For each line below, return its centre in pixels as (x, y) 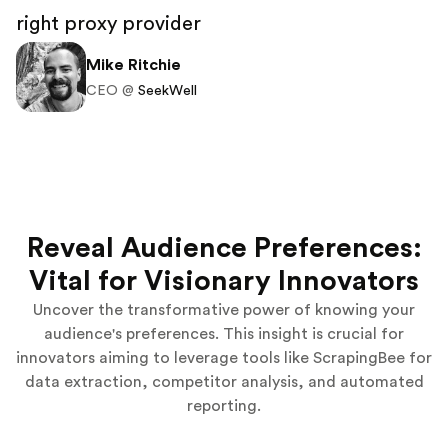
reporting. (224, 406)
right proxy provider (108, 24)
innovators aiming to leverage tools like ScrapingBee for (224, 358)
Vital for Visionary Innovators (224, 281)
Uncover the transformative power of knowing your (224, 310)
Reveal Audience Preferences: (224, 248)
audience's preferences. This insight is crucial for (224, 334)
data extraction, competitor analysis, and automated (224, 382)
